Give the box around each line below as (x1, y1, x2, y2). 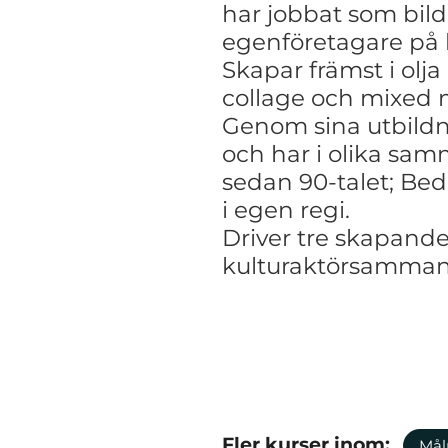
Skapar (222, 55, 309, 84)
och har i (222, 139, 328, 168)
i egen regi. (222, 195, 350, 224)
